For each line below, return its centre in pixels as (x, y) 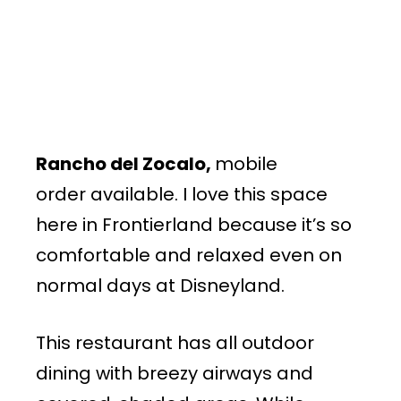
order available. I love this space (182, 194)
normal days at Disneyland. (160, 285)
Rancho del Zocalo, (125, 163)
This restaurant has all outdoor (175, 342)
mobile (246, 163)
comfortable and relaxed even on (189, 255)
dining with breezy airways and (175, 373)
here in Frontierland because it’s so (194, 224)
